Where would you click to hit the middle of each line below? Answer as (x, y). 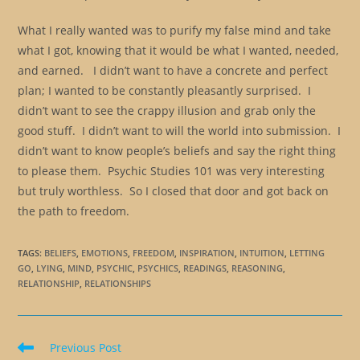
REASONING (258, 268)
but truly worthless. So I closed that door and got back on (174, 190)
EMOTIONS (105, 252)
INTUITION (262, 252)
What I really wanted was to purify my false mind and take (175, 30)
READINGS (205, 268)
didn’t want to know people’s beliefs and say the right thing (177, 150)
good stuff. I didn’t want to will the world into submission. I (180, 130)
